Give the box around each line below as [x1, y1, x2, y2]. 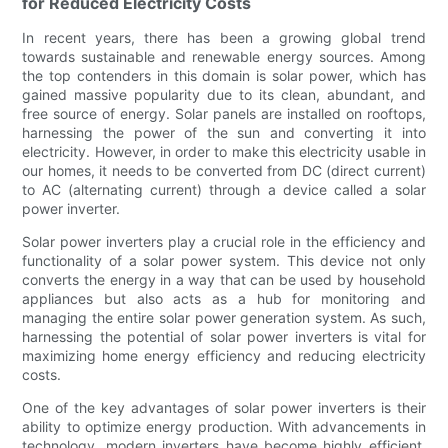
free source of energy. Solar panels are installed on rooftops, [22, 105, 426, 123]
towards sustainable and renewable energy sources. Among [22, 48, 426, 66]
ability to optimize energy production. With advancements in [22, 418, 426, 436]
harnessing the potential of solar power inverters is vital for [22, 328, 426, 346]
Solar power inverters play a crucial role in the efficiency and [22, 233, 426, 251]
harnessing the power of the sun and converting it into [22, 124, 426, 142]
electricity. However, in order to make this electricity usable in [22, 143, 426, 161]
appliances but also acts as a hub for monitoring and [22, 290, 426, 308]
